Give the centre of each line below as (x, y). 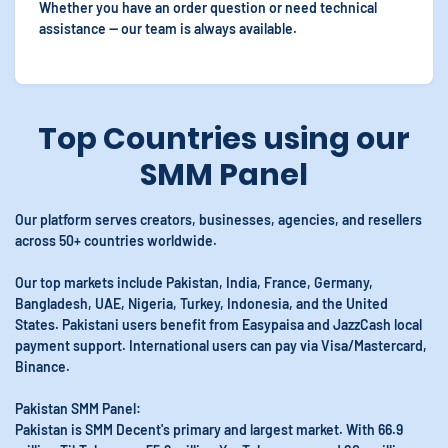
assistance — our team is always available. (168, 28)
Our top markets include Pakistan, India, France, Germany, (194, 282)
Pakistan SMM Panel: (78, 408)
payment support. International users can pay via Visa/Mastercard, (221, 345)
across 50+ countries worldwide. (116, 240)
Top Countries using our (224, 139)
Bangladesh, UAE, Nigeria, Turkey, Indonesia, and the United (201, 303)
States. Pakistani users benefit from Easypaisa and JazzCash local (218, 324)
